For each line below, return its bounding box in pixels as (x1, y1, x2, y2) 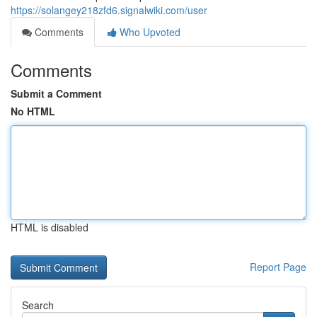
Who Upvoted (117, 25, 180, 39)
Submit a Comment (11, 86, 102, 100)
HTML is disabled (11, 220, 88, 234)
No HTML (11, 104, 55, 118)
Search (22, 298, 54, 312)
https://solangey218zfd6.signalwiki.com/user (11, 3, 207, 17)
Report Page (250, 260, 306, 274)
